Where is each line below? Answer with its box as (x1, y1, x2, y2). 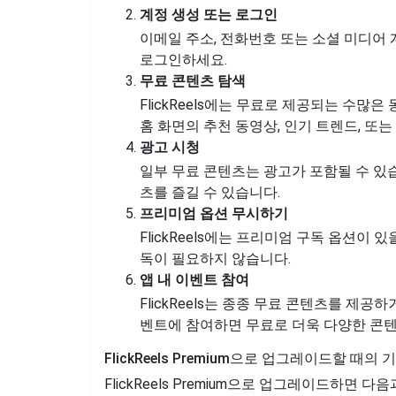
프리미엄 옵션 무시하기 (140, 205, 288, 222)
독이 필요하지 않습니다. (140, 250, 291, 267)
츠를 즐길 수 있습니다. (140, 184, 280, 201)
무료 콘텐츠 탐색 (140, 72, 246, 89)
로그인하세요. (140, 51, 227, 68)
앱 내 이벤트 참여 (140, 271, 249, 288)
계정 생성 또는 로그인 (140, 6, 278, 23)
